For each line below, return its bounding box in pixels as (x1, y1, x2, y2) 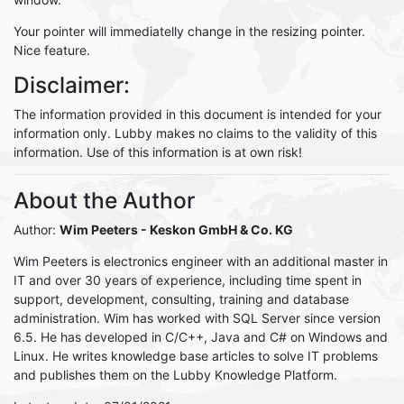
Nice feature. (14, 42, 90, 58)
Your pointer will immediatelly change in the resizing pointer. (14, 23, 365, 39)
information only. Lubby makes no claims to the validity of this (14, 125, 377, 141)
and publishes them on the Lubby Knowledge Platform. (14, 367, 337, 382)
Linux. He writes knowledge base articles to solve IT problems (14, 348, 378, 363)
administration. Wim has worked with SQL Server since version (14, 310, 381, 326)
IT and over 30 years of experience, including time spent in (14, 272, 362, 288)
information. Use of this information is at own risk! (14, 144, 302, 160)
